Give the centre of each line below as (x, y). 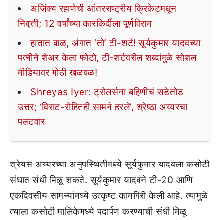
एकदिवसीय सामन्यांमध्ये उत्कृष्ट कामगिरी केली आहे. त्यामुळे (109, 195)
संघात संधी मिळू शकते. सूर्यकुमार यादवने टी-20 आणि (101, 180)
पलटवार (31, 121)
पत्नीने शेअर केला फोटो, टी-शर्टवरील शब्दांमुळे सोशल (107, 57)
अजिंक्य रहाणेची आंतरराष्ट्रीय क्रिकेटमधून (104, 8)
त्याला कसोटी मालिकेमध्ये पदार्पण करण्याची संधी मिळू (98, 211)
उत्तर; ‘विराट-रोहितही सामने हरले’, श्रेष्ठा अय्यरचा (103, 107)
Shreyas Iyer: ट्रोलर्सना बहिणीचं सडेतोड (107, 92)
